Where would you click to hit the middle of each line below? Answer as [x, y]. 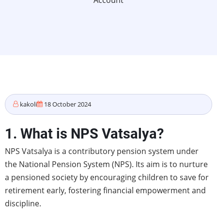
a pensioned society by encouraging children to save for [107, 177]
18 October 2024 [67, 104]
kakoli [28, 104]
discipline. [23, 203]
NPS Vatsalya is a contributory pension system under [102, 151]
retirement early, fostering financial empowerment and [105, 190]
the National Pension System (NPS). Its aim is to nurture [106, 164]
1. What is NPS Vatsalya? [84, 134]
